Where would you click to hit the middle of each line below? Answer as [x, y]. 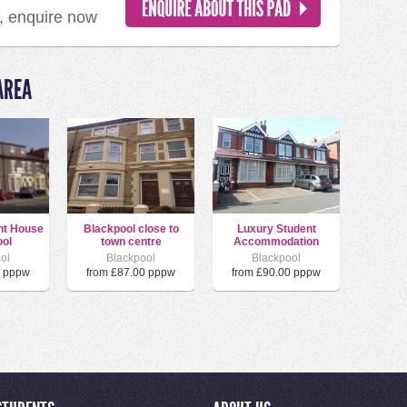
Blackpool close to [131, 229]
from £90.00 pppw [276, 273]
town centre [131, 242]
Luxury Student [276, 229]
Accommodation [276, 242]
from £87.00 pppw [131, 273]
